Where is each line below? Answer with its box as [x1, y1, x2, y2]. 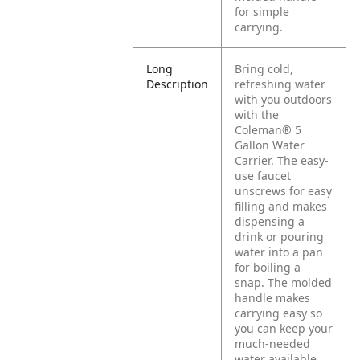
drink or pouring [235, 229, 325, 244]
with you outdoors [235, 92, 333, 107]
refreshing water [235, 76, 326, 92]
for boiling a [235, 260, 301, 275]
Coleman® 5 [235, 122, 302, 137]
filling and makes [235, 198, 328, 214]
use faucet [235, 168, 292, 183]
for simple [235, 4, 290, 19]
